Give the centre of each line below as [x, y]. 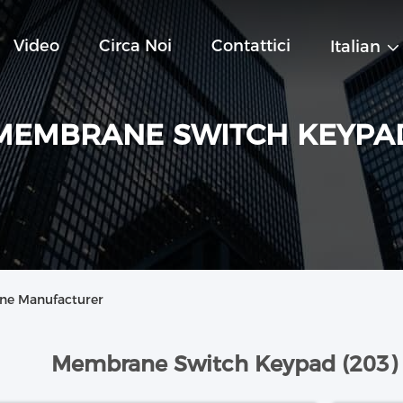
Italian [355, 47]
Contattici [251, 46]
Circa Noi [135, 46]
